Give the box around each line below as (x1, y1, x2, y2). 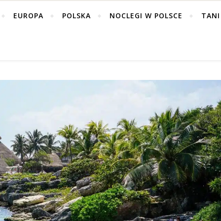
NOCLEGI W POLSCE (110, 11, 183, 20)
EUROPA (13, 11, 43, 20)
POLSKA (62, 11, 91, 20)
